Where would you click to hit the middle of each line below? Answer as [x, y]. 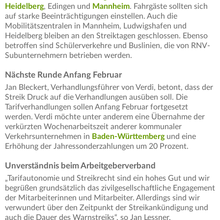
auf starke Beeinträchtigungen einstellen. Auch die [91, 16]
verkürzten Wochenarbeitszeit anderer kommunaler [93, 127]
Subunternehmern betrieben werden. [69, 56]
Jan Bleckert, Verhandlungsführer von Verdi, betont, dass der [109, 88]
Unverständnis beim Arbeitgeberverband [80, 166]
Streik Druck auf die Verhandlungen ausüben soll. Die [96, 97]
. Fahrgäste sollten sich [169, 7]
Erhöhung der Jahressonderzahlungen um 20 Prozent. [97, 147]
